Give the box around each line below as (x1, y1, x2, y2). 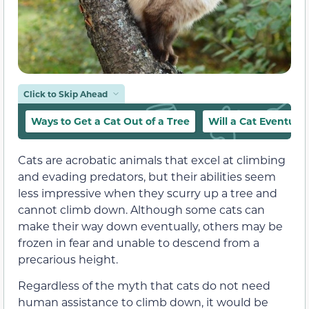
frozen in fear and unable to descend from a (18, 235, 259, 250)
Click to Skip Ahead (23, 88, 108, 99)
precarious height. (18, 251, 118, 266)
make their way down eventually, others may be (18, 218, 283, 233)
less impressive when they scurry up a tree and (18, 185, 277, 200)
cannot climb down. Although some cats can (18, 201, 265, 217)
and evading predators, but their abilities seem (18, 168, 276, 183)
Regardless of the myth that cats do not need (18, 278, 270, 293)
